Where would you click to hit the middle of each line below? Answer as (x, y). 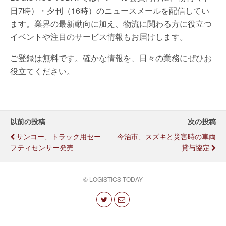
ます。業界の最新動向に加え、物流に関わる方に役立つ (111, 23)
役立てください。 (42, 71)
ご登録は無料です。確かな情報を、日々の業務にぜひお (111, 58)
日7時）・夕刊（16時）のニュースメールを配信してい (110, 10)
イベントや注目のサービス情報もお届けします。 (99, 37)
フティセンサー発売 (42, 147)
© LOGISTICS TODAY (113, 179)
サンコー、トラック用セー (59, 136)
